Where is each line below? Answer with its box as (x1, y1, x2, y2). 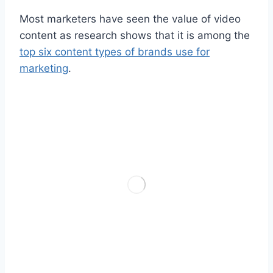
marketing (19, 62, 68, 74)
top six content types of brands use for (19, 45, 210, 58)
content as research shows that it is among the (19, 29, 250, 41)
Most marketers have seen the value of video (19, 12, 241, 25)
